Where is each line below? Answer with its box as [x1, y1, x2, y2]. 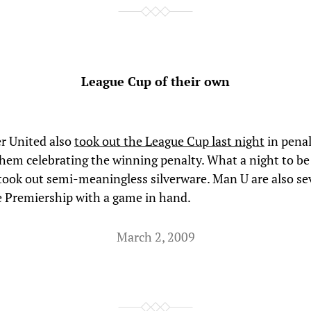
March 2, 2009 [116, 228, 195, 245]
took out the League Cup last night [74, 133, 264, 149]
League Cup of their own [81, 73, 230, 90]
